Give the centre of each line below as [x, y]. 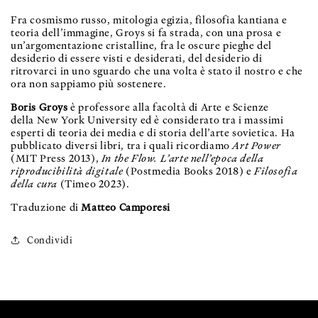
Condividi [50, 240]
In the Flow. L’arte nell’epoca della [182, 158]
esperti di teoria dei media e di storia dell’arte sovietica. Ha [153, 133]
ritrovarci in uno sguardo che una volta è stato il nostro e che [157, 71]
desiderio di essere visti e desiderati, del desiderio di [137, 58]
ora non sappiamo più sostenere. [89, 84]
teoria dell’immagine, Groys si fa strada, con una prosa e [146, 33]
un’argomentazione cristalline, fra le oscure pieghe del [142, 45]
